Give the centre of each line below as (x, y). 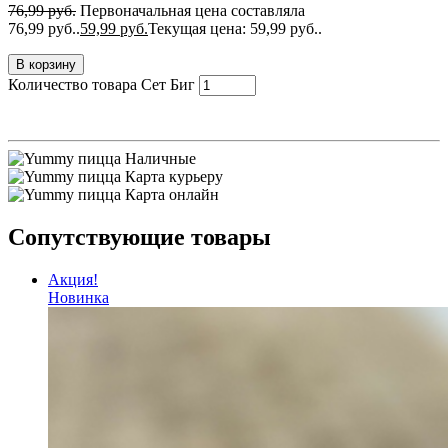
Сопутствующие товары (139, 236)
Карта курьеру (174, 176)
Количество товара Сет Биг (101, 84)
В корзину (46, 64)
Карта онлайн (172, 194)
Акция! (73, 279)
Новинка (78, 297)
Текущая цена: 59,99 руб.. (235, 28)
